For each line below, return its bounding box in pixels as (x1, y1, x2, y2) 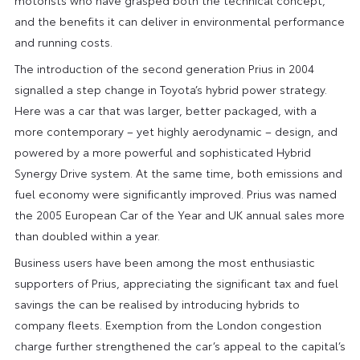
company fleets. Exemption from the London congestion (14, 316, 321, 333)
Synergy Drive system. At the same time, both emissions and (14, 164, 342, 181)
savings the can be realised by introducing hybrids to (14, 295, 300, 312)
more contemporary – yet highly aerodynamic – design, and (14, 122, 337, 139)
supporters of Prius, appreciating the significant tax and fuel (14, 274, 338, 291)
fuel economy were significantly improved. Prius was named (14, 185, 337, 202)
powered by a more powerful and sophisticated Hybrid (14, 143, 311, 160)
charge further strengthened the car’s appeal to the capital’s (14, 337, 346, 354)
